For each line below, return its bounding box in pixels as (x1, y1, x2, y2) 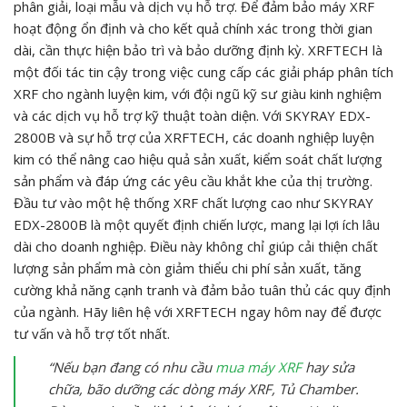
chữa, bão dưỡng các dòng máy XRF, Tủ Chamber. (48, 379, 359, 398)
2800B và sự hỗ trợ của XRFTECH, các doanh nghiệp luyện (14, 127, 374, 146)
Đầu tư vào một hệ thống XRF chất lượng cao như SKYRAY (14, 193, 373, 212)
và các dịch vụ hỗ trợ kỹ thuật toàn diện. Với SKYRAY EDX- (14, 105, 371, 124)
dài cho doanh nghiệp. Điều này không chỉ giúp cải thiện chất (14, 236, 378, 255)
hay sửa (302, 357, 354, 376)
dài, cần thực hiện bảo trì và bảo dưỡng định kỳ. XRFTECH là (14, 40, 382, 59)
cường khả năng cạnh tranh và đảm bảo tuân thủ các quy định (14, 280, 391, 299)
